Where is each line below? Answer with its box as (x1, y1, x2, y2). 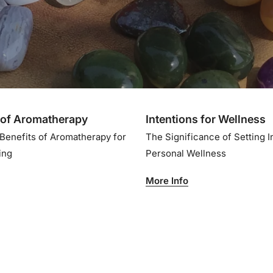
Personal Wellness (146, 147, 226, 160)
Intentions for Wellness (146, 113, 266, 126)
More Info (146, 175, 188, 187)
